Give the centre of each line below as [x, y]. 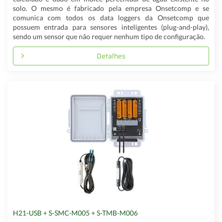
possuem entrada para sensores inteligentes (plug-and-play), [111, 27]
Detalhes [111, 56]
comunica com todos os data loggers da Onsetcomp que [111, 18]
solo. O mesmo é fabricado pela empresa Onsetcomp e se [111, 8]
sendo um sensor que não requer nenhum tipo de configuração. [109, 37]
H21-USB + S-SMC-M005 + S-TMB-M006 [75, 213]
